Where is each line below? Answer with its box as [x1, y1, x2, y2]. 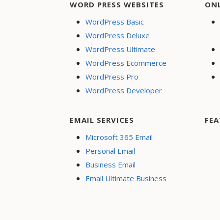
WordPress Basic [85, 16, 144, 27]
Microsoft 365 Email [85, 132, 153, 142]
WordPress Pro [85, 71, 138, 82]
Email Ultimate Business [85, 173, 166, 183]
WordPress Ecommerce [85, 57, 166, 68]
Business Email [85, 159, 136, 169]
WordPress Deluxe [85, 30, 150, 40]
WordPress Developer [85, 85, 162, 95]
